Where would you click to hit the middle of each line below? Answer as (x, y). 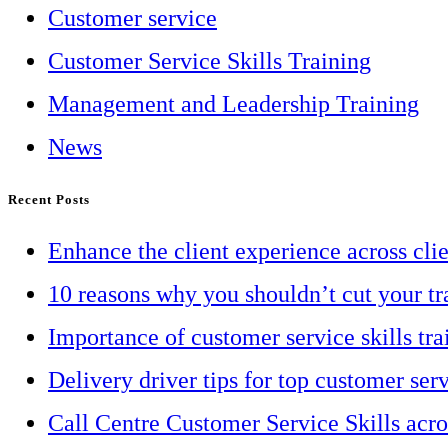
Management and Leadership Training (233, 104)
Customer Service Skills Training (209, 61)
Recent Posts (49, 199)
